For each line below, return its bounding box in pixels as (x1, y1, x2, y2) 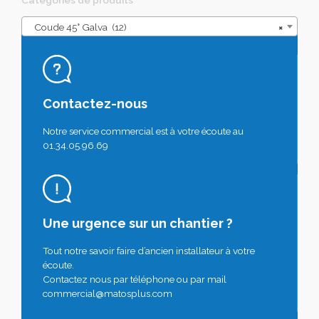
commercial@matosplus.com (43, 287, 172, 299)
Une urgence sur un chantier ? (43, 215, 233, 231)
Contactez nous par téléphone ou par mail (43, 273, 226, 285)
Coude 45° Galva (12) (28, 21, 127, 33)
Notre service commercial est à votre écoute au (43, 125, 244, 137)
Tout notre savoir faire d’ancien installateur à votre (43, 244, 255, 256)
